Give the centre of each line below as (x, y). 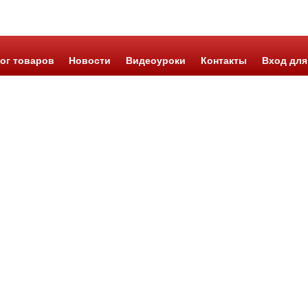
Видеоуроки (156, 60)
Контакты (223, 60)
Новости (90, 60)
